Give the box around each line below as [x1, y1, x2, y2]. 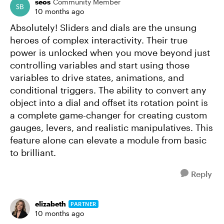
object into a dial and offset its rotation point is [10, 97, 208, 108]
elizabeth [35, 199, 66, 208]
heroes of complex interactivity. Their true [10, 34, 187, 45]
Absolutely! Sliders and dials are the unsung [10, 22, 196, 33]
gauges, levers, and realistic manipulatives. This [10, 122, 213, 133]
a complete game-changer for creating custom [10, 109, 207, 120]
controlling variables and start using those [10, 59, 189, 70]
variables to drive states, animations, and [10, 72, 184, 83]
